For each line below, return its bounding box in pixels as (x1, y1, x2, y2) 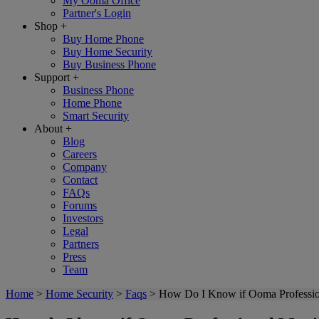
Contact (63, 174, 98, 186)
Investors (63, 212, 103, 224)
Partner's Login (63, 7, 131, 19)
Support (34, 71, 70, 83)
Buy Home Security (63, 46, 152, 58)
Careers (63, 148, 97, 160)
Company (63, 161, 107, 173)
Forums (63, 199, 97, 211)
